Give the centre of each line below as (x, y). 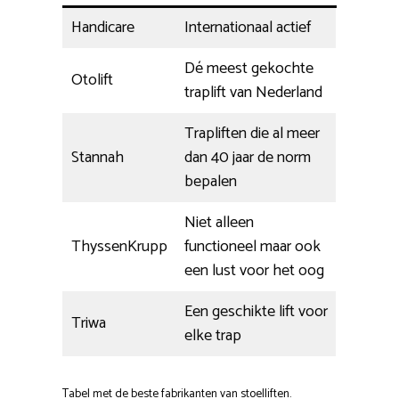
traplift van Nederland (253, 93)
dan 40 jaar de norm (248, 158)
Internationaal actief (248, 28)
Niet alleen (219, 223)
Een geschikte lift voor (256, 312)
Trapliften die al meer (252, 134)
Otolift (92, 81)
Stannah (98, 158)
